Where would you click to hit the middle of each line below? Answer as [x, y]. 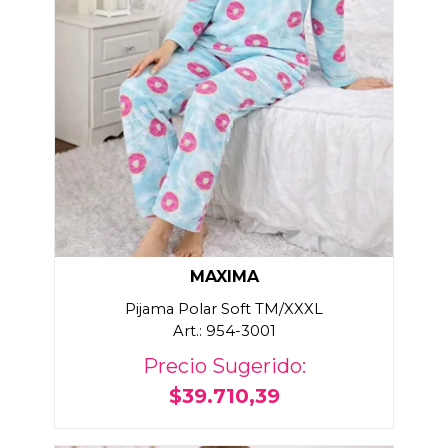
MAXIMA [224, 277]
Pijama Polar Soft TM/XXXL [224, 309]
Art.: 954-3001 [224, 331]
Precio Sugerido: [224, 366]
